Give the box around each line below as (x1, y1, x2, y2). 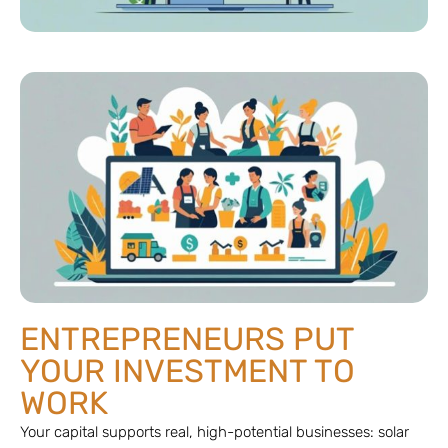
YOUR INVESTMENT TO (20, 351, 355, 390)
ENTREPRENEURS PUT (20, 319, 354, 358)
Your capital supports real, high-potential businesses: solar (20, 422, 409, 441)
